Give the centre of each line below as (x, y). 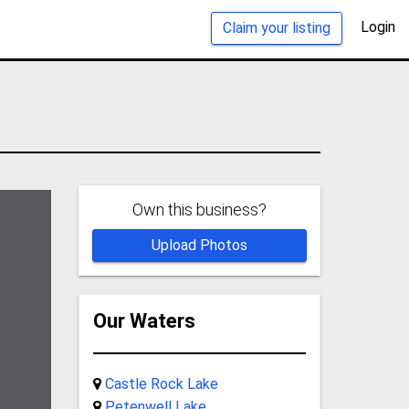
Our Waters (144, 320)
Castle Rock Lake (161, 383)
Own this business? (199, 209)
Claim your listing (277, 27)
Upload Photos (199, 245)
